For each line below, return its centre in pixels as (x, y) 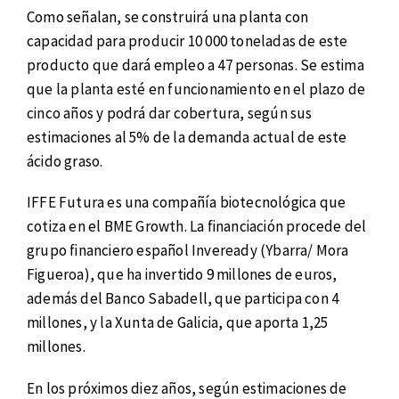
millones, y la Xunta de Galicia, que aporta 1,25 (178, 323)
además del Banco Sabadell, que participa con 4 (183, 299)
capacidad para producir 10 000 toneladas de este (187, 41)
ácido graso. (65, 161)
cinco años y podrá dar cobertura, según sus (170, 113)
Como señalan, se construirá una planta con (168, 16)
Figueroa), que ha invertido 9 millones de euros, (182, 275)
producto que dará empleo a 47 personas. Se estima (195, 65)
